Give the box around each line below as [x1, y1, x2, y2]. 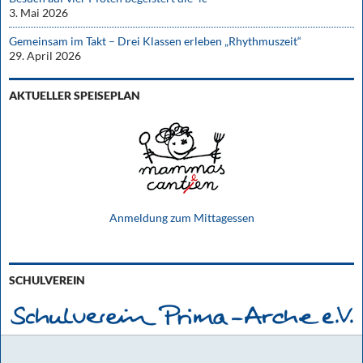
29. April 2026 [9, 48, 81, 62]
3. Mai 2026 [9, 5, 68, 19]
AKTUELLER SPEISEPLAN [9, 88, 140, 102]
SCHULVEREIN [9, 272, 85, 287]
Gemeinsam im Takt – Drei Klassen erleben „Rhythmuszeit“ [9, 33, 301, 48]
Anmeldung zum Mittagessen [109, 210, 254, 224]
